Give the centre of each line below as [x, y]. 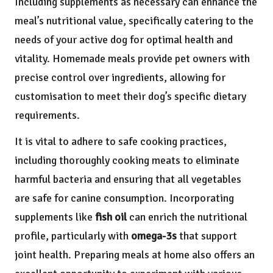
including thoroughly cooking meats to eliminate [127, 161]
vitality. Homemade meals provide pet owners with [132, 59]
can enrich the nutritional [187, 217]
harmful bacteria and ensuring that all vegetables [128, 179]
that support [207, 236]
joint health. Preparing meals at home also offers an [135, 255]
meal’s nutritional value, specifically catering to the [134, 21]
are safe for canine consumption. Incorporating [124, 198]
